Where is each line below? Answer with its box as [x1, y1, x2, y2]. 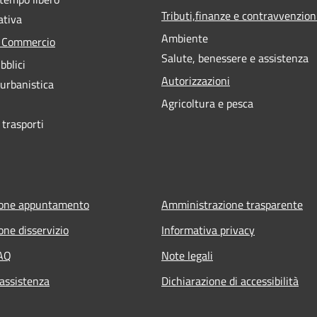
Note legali [161, 246, 213, 264]
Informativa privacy [161, 221, 255, 238]
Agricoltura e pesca [161, 94, 253, 112]
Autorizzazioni [161, 71, 230, 89]
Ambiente [161, 29, 208, 47]
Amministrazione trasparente [161, 195, 303, 213]
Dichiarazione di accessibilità [161, 272, 299, 289]
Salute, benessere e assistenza [161, 49, 309, 67]
